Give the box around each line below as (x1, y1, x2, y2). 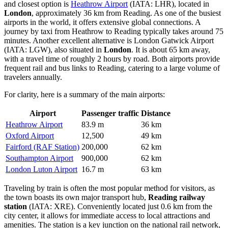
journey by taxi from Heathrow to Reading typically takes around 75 (4, 26, 223, 36)
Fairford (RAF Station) (6, 142, 79, 151)
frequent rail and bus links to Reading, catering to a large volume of (4, 63, 220, 72)
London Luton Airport (6, 164, 77, 174)
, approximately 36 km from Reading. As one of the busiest (32, 8, 221, 17)
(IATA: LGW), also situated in (4, 45, 104, 54)
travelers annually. (4, 72, 62, 81)
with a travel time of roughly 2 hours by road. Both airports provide (4, 54, 220, 63)
